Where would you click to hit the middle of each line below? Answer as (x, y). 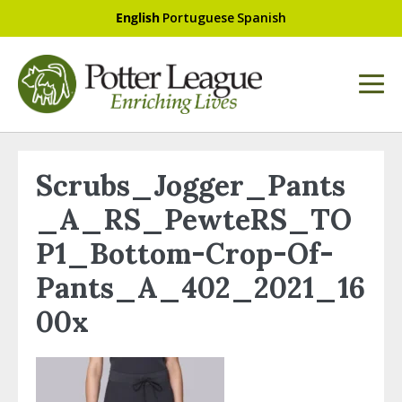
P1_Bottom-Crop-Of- (185, 253)
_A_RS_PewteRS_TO (194, 219)
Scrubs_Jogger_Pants (191, 185)
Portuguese (198, 17)
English (138, 17)
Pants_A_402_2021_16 (201, 287)
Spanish (262, 17)
